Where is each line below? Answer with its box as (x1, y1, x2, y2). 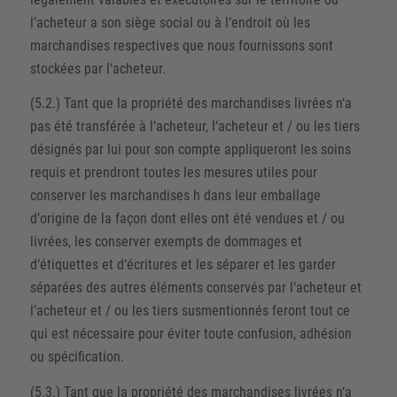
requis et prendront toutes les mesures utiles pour (29, 164, 317, 182)
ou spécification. (29, 348, 124, 366)
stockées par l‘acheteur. (29, 59, 166, 77)
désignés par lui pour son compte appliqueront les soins (29, 141, 351, 159)
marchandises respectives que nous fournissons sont (29, 36, 333, 54)
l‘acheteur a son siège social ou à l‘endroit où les (29, 13, 310, 31)
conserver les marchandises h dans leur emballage (29, 187, 321, 205)
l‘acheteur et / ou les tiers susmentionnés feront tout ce (29, 302, 350, 320)
